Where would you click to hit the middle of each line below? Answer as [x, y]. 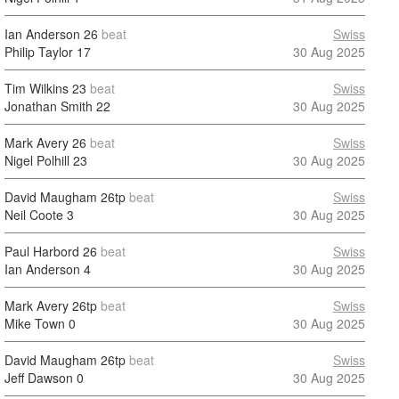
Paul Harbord [42, 251]
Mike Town [35, 323]
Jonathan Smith [49, 106]
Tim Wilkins [37, 88]
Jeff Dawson [39, 378]
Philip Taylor [39, 52]
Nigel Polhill [37, 160]
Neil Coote [34, 215]
